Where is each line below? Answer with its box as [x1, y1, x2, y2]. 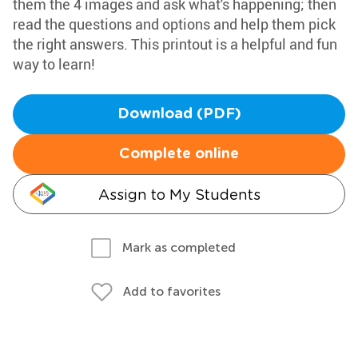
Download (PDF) [117, 107, 241, 121]
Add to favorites [123, 284, 221, 299]
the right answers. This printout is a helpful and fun [13, 34, 337, 54]
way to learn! [13, 54, 95, 74]
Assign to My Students [97, 186, 261, 203]
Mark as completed [122, 240, 236, 255]
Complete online [119, 147, 239, 161]
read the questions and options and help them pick [13, 14, 336, 34]
